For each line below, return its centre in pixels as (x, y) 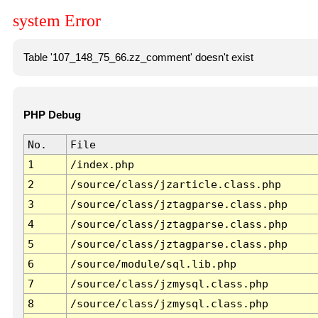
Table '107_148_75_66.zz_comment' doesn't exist (138, 57)
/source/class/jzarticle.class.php (175, 185)
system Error (57, 21)
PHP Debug (52, 115)
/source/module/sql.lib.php (153, 264)
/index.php (102, 165)
